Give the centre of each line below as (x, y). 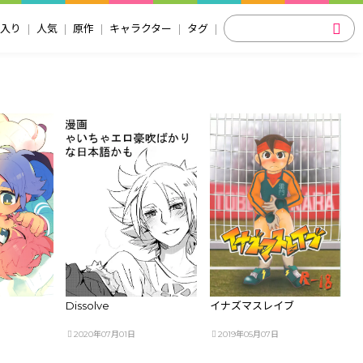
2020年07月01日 (105, 335)
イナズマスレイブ (252, 306)
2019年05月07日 (248, 335)
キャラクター (141, 28)
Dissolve (88, 306)
